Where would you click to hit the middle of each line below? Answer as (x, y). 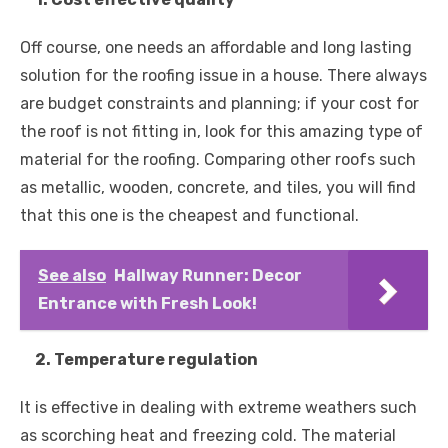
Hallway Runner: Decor (208, 275)
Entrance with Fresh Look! (147, 303)
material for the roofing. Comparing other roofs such (218, 159)
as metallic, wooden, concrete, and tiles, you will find (218, 187)
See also (72, 275)
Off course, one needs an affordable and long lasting (216, 47)
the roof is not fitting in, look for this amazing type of (221, 131)
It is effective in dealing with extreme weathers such (218, 407)
